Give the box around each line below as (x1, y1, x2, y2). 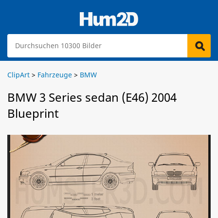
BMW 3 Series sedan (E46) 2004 (7, 89, 177, 105)
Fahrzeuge (37, 70, 72, 79)
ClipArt (7, 70, 30, 79)
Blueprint (7, 105, 59, 121)
